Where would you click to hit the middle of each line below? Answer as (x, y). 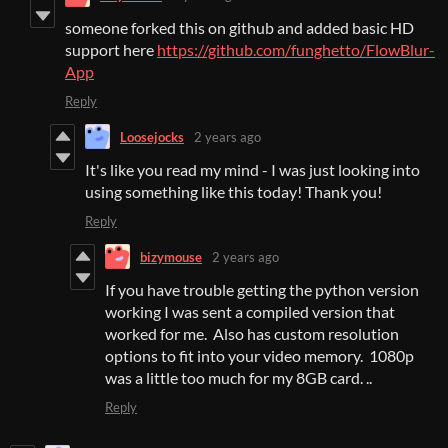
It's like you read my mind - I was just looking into (252, 170)
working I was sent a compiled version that (250, 312)
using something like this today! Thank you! (233, 192)
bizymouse (171, 256)
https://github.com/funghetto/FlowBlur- (296, 50)
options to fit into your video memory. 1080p (259, 356)
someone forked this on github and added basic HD (239, 28)
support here (111, 50)
